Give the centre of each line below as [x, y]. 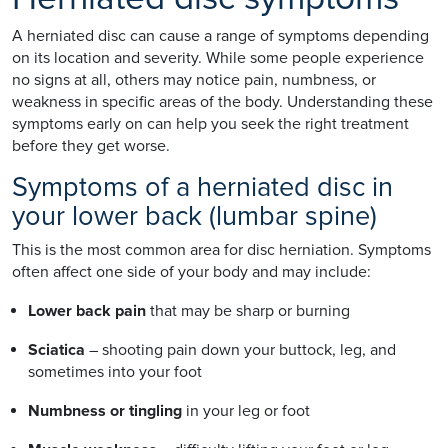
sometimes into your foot [115, 371]
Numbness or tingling [105, 410]
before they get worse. [91, 145]
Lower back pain [87, 310]
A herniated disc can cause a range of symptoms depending [220, 35]
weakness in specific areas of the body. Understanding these [222, 101]
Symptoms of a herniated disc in [202, 187]
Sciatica [56, 349]
